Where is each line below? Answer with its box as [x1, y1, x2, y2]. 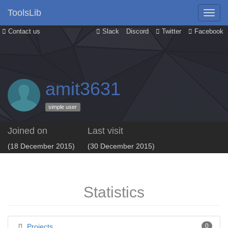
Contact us [6, 28, 40, 35]
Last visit [88, 126, 123, 136]
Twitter [160, 28, 181, 35]
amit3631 [45, 78, 121, 99]
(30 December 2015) [88, 142, 155, 150]
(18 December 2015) [8, 142, 75, 150]
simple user [48, 104, 77, 110]
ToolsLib [8, 8, 41, 18]
